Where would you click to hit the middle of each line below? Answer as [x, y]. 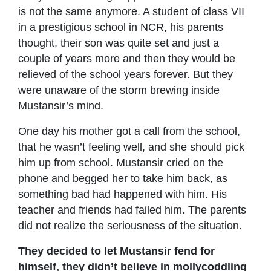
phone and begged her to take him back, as [123, 178]
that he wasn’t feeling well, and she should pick [131, 147]
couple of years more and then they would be [127, 58]
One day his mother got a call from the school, [129, 131]
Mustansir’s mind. [61, 106]
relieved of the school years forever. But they [126, 74]
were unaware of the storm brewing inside [119, 90]
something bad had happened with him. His [122, 194]
